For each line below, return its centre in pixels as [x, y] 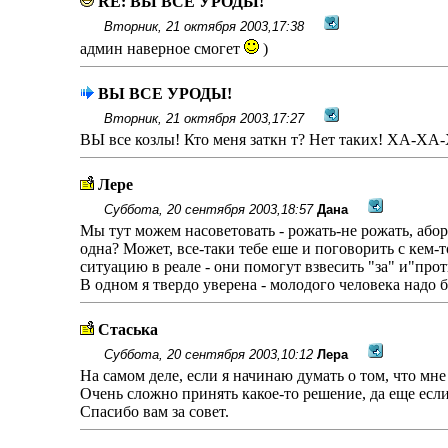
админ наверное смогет [161, 48]
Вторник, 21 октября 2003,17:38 [203, 26]
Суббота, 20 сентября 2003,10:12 [208, 354]
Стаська [127, 329]
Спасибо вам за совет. [154, 411]
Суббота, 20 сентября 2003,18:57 [208, 209]
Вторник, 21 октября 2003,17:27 [203, 118]
